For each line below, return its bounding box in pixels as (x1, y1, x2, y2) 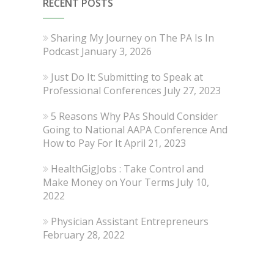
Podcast (42, 44, 79, 58)
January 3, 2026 (81, 44, 152, 58)
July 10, (176, 175, 209, 189)
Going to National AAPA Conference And (42, 122, 228, 136)
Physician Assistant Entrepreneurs (50, 214, 209, 228)
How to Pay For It (42, 136, 122, 150)
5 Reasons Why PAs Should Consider (50, 109, 218, 123)
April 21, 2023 (124, 136, 186, 150)
